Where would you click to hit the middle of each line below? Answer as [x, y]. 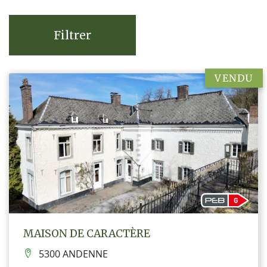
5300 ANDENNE [73, 254]
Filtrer [72, 35]
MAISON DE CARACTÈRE [87, 233]
